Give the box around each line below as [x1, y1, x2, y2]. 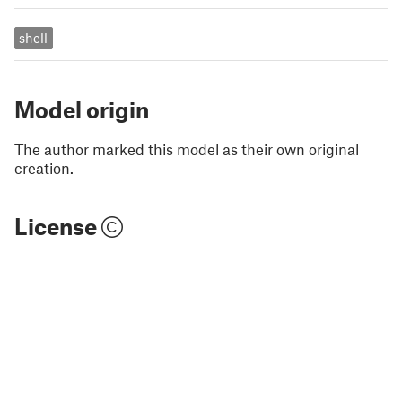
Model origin [14, 95, 149, 123]
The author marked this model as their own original [14, 139, 359, 158]
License [14, 212, 101, 240]
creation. [14, 158, 74, 177]
